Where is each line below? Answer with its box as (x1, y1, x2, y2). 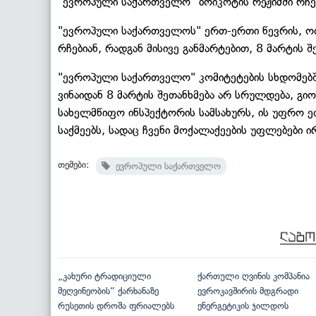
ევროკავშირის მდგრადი (197, 285, 298, 296)
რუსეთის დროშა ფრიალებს (58, 300, 174, 311)
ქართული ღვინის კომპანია (197, 270, 310, 281)
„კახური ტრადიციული (58, 270, 151, 281)
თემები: (58, 159, 89, 170)
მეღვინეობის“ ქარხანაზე (58, 285, 159, 296)
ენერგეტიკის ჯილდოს (197, 300, 288, 311)
